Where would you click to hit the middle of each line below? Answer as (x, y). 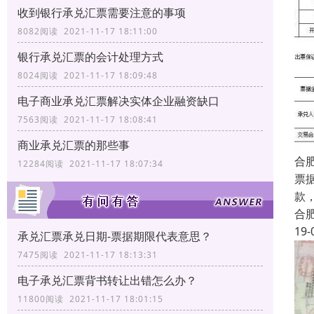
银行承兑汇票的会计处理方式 (90, 56)
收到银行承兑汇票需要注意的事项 (102, 12)
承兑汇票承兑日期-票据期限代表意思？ (115, 236)
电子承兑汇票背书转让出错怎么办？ (107, 280)
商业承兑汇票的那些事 (74, 145)
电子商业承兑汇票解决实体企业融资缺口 (118, 101)
